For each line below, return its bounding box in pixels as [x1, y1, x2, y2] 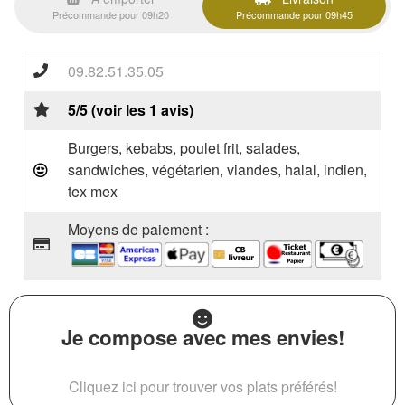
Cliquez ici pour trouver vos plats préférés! [68, 376, 337, 397]
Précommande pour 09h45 [236, 7, 353, 22]
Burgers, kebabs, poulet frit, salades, [68, 137, 300, 158]
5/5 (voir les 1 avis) [68, 99, 193, 120]
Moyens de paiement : [68, 219, 209, 240]
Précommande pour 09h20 [52, 7, 169, 22]
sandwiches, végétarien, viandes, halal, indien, [68, 159, 367, 180]
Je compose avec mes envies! [61, 323, 344, 352]
